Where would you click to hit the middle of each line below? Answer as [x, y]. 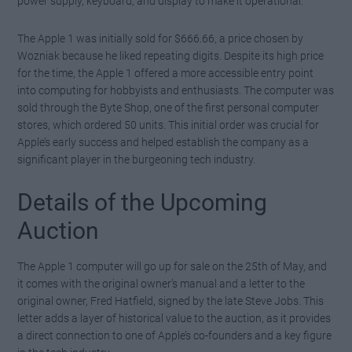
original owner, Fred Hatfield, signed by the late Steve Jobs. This [171, 301]
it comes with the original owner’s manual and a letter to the [161, 284]
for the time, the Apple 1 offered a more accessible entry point [166, 73]
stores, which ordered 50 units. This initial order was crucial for [169, 125]
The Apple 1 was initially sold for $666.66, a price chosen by [161, 39]
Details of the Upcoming [143, 203]
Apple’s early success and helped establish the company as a [163, 143]
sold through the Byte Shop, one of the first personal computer [169, 108]
